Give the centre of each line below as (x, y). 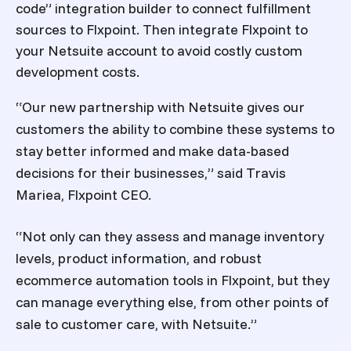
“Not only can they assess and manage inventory (170, 237)
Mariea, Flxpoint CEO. (83, 194)
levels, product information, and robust (139, 259)
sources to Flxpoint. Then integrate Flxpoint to (162, 29)
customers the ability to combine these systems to (175, 128)
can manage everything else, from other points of (172, 302)
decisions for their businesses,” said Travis (151, 172)
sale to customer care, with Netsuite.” (136, 324)
